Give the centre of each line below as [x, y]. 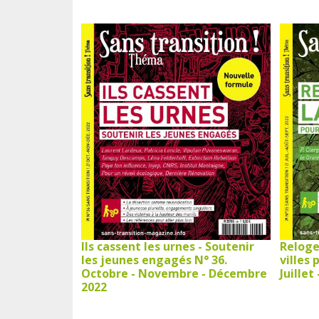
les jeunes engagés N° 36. [154, 260]
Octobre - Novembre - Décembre [174, 273]
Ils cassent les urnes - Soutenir [168, 246]
